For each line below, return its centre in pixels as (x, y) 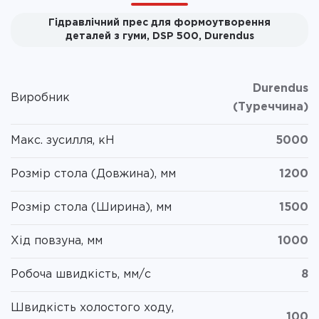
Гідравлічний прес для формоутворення (159, 22)
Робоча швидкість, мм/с (81, 274)
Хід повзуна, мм (57, 241)
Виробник (40, 98)
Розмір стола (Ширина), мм (91, 207)
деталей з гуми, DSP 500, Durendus (159, 36)
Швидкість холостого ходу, (92, 308)
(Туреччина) (271, 107)
